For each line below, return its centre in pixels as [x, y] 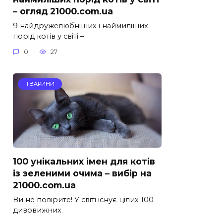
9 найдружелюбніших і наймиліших [81, 26]
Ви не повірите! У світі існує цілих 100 [83, 200]
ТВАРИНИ [40, 84]
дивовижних [37, 210]
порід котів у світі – [48, 36]
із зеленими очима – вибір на [82, 173]
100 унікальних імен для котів [84, 162]
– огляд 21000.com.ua [63, 11]
